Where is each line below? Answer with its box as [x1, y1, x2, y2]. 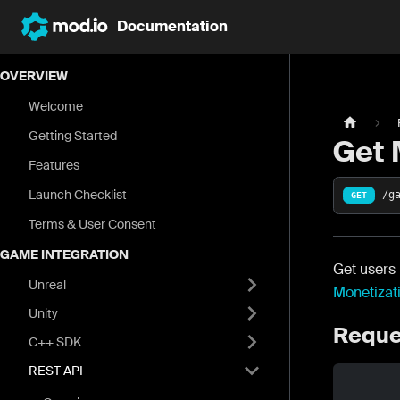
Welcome [29, 98, 83, 114]
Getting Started [29, 128, 117, 144]
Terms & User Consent [29, 216, 156, 232]
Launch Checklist [29, 187, 127, 203]
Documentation [116, 17, 228, 36]
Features [29, 157, 79, 173]
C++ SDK [29, 333, 81, 350]
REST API [29, 362, 83, 379]
